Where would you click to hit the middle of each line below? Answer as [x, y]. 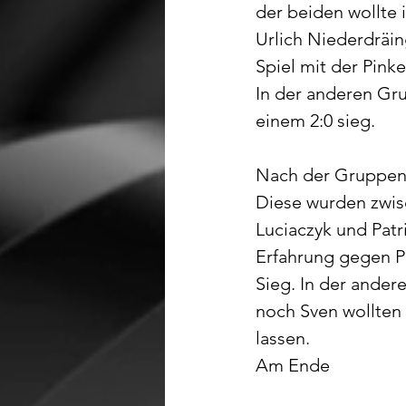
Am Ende [295, 365]
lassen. [283, 338]
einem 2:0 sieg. [315, 121]
